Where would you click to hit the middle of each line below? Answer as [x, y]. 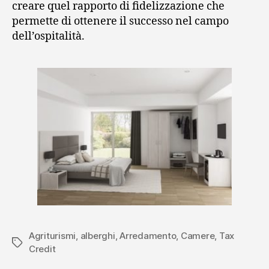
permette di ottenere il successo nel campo [120, 21]
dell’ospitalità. [48, 36]
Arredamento [148, 235]
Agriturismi [53, 235]
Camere [198, 235]
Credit [42, 249]
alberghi [98, 235]
